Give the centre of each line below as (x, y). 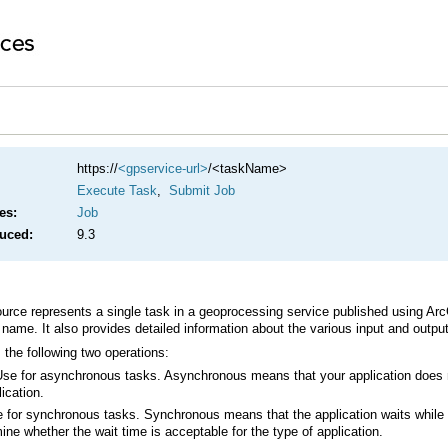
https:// (97, 169)
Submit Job (201, 191)
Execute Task (117, 191)
